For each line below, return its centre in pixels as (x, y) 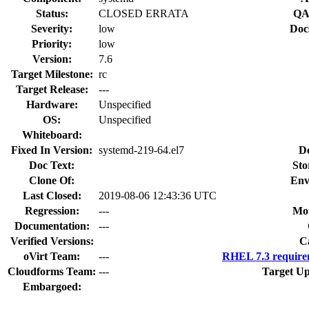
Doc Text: (52, 165)
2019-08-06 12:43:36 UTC (158, 195)
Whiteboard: (52, 134)
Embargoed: (52, 286)
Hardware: (52, 104)
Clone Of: (52, 180)
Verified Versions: (52, 241)
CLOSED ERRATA (144, 13)
